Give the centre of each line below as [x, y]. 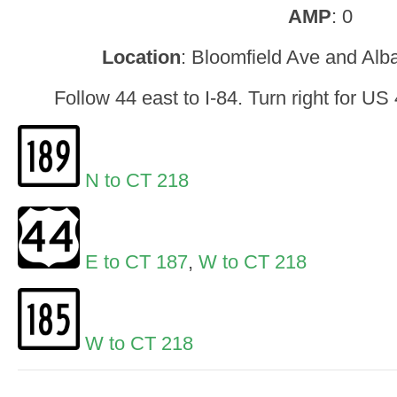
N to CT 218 [137, 180]
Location [142, 58]
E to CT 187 [136, 261]
